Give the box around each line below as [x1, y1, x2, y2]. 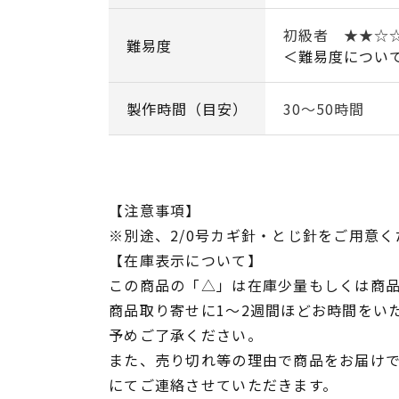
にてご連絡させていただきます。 [109, 373, 338, 395]
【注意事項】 [109, 199, 201, 221]
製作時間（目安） [126, 97, 248, 119]
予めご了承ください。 [109, 323, 263, 346]
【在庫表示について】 [109, 248, 263, 271]
